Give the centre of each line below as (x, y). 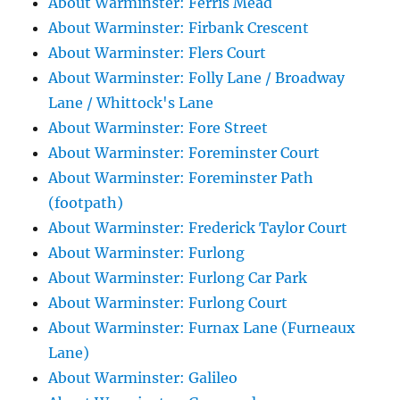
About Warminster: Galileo (143, 378)
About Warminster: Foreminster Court (184, 153)
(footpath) (86, 203)
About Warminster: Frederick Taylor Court (198, 228)
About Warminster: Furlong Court (168, 303)
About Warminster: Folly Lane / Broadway (197, 78)
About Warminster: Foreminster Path (181, 178)
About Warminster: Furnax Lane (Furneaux (202, 328)
